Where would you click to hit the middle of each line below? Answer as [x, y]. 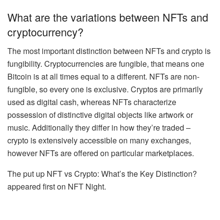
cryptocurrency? [45, 32]
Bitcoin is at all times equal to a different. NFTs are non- [103, 76]
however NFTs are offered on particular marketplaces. [101, 153]
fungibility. [25, 64]
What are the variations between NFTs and [108, 17]
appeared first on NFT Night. [57, 186]
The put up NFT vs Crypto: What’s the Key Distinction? [102, 174]
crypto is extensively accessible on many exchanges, [99, 140]
